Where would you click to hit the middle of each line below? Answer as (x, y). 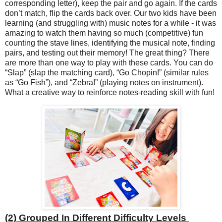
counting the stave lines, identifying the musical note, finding (110, 43)
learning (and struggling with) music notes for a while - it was (111, 23)
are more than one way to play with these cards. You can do (109, 62)
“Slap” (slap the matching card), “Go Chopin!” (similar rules (107, 72)
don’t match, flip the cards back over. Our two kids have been (111, 13)
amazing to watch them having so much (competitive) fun (104, 33)
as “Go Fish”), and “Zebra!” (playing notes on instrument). (104, 82)
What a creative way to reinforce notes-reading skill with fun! (111, 92)
